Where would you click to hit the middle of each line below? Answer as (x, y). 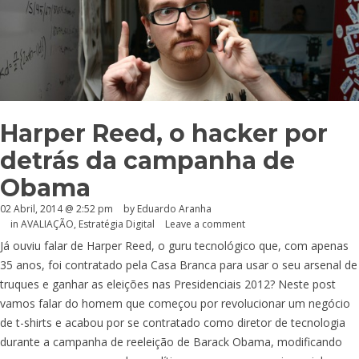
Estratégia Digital (117, 224)
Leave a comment (205, 224)
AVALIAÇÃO (47, 224)
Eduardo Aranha (174, 209)
